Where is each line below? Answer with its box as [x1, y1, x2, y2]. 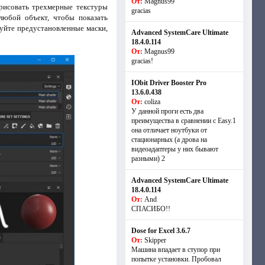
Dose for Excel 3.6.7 [131, 227, 190, 235]
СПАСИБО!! [131, 205, 170, 213]
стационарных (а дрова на [131, 135, 207, 144]
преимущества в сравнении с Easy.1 [131, 117, 236, 125]
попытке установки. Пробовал [131, 255, 221, 263]
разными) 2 [131, 154, 165, 163]
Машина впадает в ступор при [131, 245, 220, 254]
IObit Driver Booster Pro [131, 79, 206, 87]
